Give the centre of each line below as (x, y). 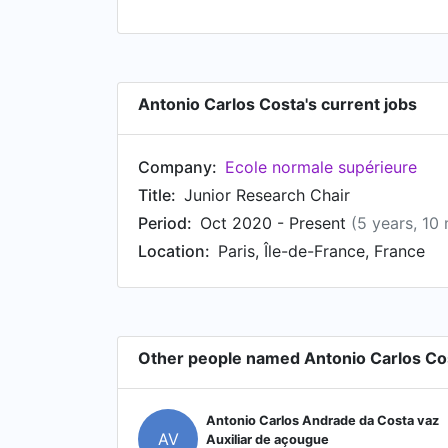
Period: (165, 223)
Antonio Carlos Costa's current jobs (277, 104)
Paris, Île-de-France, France (321, 251)
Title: (157, 195)
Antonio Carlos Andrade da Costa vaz (322, 420)
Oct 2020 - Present (275, 223)
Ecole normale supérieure (321, 167)
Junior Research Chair (267, 195)
